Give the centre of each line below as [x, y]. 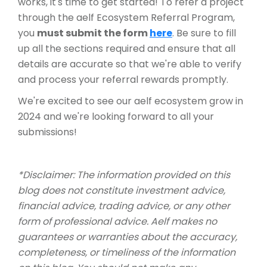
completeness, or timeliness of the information [127, 253]
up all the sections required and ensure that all [127, 49]
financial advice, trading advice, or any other [124, 206]
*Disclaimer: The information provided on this [124, 175]
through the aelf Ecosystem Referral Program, [126, 18]
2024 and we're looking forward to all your [116, 117]
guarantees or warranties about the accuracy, [128, 237]
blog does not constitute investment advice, [122, 191]
